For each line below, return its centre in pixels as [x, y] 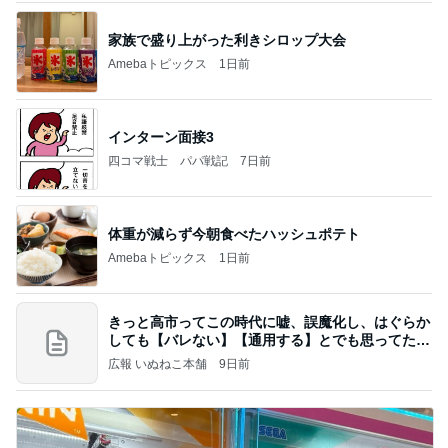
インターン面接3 [161, 136]
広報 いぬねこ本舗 [157, 363]
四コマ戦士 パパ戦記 [168, 160]
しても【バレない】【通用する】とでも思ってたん [269, 339]
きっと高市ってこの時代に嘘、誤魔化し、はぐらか [269, 321]
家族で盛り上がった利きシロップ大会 [227, 39]
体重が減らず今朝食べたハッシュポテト [234, 233]
